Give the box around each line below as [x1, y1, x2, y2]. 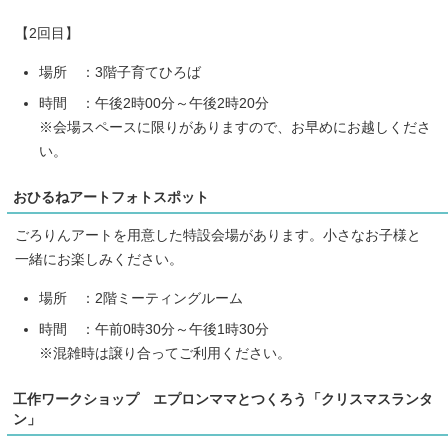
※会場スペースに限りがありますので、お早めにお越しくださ [39, 120, 431, 136]
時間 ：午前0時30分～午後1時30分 [39, 322, 269, 338]
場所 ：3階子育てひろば [39, 65, 201, 81]
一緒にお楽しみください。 [15, 252, 183, 268]
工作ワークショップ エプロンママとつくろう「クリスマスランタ [13, 392, 433, 408]
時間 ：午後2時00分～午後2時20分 [39, 96, 269, 112]
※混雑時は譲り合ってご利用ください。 [39, 346, 291, 362]
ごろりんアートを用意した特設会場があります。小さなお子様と [15, 228, 421, 244]
